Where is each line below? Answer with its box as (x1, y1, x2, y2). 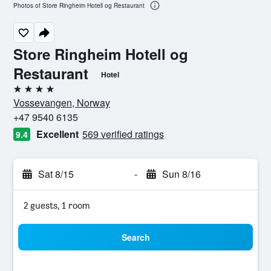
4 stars (13, 88, 41, 99)
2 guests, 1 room (24, 200, 90, 211)
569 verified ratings (82, 127, 164, 141)
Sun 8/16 (162, 167, 201, 181)
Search (121, 231, 150, 243)
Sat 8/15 (38, 167, 74, 181)
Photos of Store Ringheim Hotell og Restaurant (13, 1, 145, 10)
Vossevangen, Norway (13, 96, 110, 109)
